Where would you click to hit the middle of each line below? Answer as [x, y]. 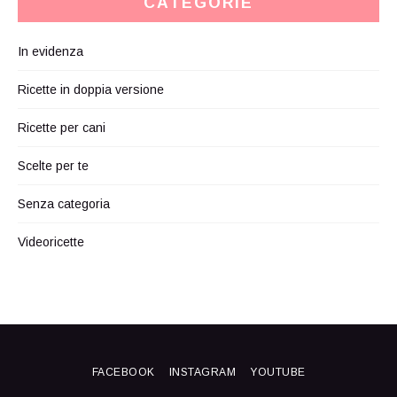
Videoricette [51, 241]
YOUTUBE [278, 372]
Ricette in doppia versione [91, 89]
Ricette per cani [62, 127]
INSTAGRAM [202, 372]
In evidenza [51, 51]
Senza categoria [64, 203]
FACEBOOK [123, 372]
